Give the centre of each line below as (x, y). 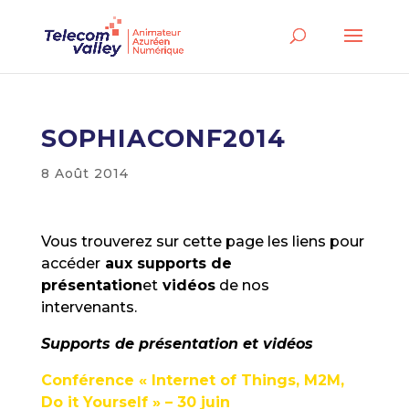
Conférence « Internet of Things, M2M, (192, 380)
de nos (242, 285)
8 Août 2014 (84, 173)
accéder (70, 263)
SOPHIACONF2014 (163, 138)
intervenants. (89, 307)
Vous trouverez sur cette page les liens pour (202, 241)
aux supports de (166, 263)
